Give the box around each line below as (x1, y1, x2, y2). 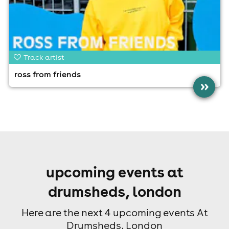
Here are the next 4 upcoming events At (21, 206, 208, 219)
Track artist (24, 52, 65, 62)
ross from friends (14, 68, 81, 79)
